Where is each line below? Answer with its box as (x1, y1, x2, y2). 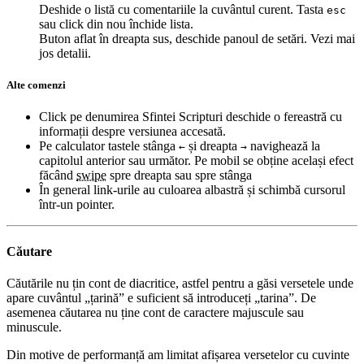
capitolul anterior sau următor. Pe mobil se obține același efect (39, 154, 353, 168)
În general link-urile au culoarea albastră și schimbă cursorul (39, 183, 345, 197)
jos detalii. (39, 45, 91, 60)
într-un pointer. (39, 197, 115, 212)
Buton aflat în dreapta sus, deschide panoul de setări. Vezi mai (39, 31, 355, 45)
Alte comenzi (6, 79, 66, 92)
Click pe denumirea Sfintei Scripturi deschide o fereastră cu (39, 110, 342, 124)
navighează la (247, 139, 320, 154)
